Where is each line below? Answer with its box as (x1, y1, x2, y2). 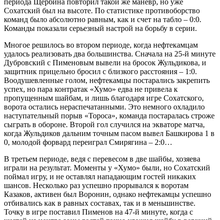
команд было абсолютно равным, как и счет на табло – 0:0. (4, 15, 201, 24)
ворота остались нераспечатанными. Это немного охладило (4, 102, 205, 111)
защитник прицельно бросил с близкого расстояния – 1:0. (4, 67, 197, 76)
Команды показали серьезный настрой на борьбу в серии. (4, 24, 197, 32)
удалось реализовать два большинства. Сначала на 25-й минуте (4, 49, 216, 58)
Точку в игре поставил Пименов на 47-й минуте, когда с (4, 207, 193, 216)
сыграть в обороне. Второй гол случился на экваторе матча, (4, 120, 205, 129)
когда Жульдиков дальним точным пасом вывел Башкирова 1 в (4, 129, 215, 137)
